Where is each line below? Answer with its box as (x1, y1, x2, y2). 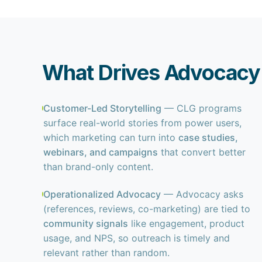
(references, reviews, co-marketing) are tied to (43, 203, 250, 215)
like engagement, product (127, 218, 244, 229)
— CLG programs (161, 102, 242, 114)
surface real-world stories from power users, (43, 117, 242, 129)
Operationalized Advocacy (43, 188, 161, 200)
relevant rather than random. (43, 247, 170, 258)
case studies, (178, 132, 238, 143)
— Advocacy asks (160, 188, 243, 200)
